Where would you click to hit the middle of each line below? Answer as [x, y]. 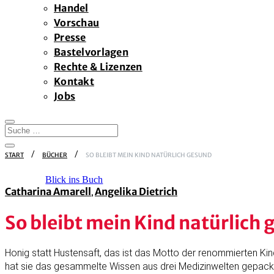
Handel [71, 8]
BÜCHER [55, 155]
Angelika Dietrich [136, 191]
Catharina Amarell [48, 191]
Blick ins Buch [74, 180]
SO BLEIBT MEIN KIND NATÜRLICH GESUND [149, 155]
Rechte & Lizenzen [98, 67]
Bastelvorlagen [91, 52]
